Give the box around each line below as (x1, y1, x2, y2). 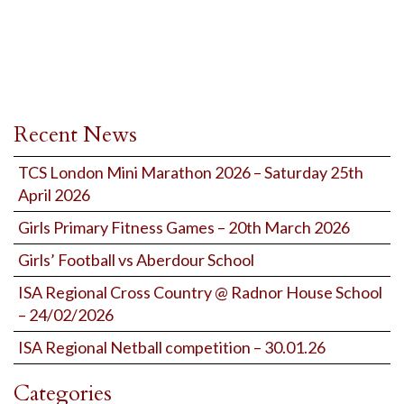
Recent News (14, 120, 137, 150)
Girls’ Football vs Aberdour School (18, 250, 254, 270)
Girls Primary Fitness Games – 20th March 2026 (18, 217, 350, 237)
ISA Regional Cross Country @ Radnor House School (18, 282, 382, 302)
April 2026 (18, 185, 90, 205)
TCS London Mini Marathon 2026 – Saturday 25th (18, 162, 363, 182)
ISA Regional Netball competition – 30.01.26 (18, 337, 326, 357)
